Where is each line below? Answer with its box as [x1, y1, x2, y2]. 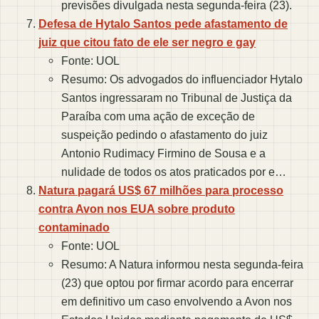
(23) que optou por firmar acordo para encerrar [61, 276, 293, 290]
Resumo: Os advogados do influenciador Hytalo [61, 73, 303, 86]
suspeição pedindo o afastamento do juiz [61, 128, 268, 142]
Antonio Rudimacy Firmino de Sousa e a [61, 147, 266, 160]
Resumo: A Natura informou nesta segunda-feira [61, 258, 303, 271]
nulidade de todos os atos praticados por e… [61, 165, 286, 179]
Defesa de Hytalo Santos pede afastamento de [38, 17, 288, 31]
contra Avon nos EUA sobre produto [38, 202, 235, 216]
